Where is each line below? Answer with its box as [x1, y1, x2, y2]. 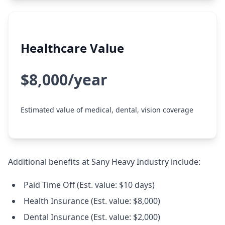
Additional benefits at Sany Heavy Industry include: [8, 156, 200, 167]
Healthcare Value [21, 40, 124, 56]
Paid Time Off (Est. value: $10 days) [24, 179, 155, 190]
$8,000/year [21, 69, 107, 90]
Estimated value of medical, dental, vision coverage [21, 105, 193, 115]
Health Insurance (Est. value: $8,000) [24, 195, 160, 206]
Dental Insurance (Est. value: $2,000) [24, 211, 160, 222]
